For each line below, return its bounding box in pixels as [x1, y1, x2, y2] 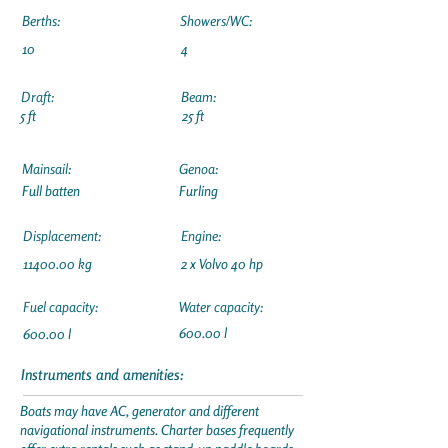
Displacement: [23, 227, 101, 244]
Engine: [181, 227, 221, 244]
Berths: [22, 12, 60, 29]
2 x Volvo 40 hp [181, 255, 263, 272]
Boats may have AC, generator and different [20, 402, 259, 419]
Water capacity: [179, 298, 263, 315]
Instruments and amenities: [21, 365, 184, 384]
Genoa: [179, 160, 218, 177]
